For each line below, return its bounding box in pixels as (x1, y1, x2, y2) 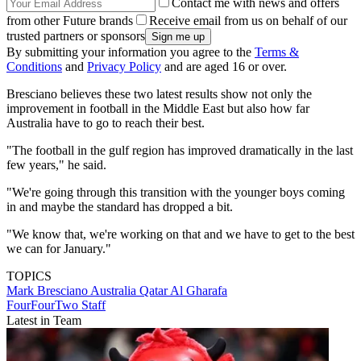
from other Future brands (6, 14, 133, 28)
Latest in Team (6, 313, 81, 328)
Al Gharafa (170, 284, 227, 298)
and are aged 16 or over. (161, 60, 287, 74)
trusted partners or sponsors (6, 29, 145, 44)
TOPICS (6, 269, 52, 284)
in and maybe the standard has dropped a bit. (6, 200, 233, 214)
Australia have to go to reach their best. (6, 116, 205, 131)
